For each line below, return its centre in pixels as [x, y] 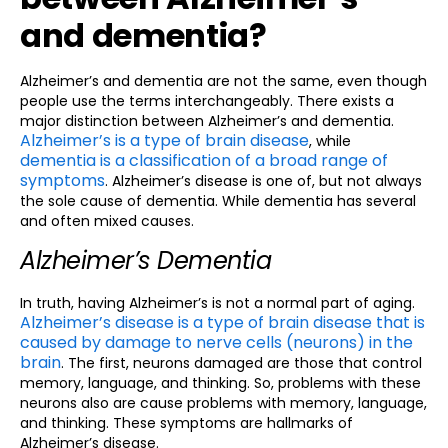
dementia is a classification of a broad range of [204, 160]
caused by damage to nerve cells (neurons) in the [216, 343]
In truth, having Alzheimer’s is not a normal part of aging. [217, 303]
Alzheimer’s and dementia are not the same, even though [223, 80]
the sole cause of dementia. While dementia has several [218, 200]
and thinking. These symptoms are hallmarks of [186, 423]
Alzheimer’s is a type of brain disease [164, 140]
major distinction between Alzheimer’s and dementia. [207, 120]
